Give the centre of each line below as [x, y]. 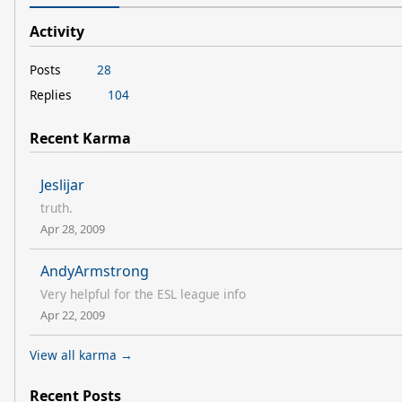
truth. [57, 208]
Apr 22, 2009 [73, 315]
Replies [51, 94]
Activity [57, 31]
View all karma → [81, 355]
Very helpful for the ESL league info [143, 294]
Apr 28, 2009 [73, 229]
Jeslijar [62, 185]
